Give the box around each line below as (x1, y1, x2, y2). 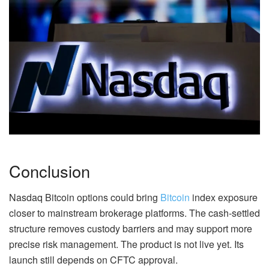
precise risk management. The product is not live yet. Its (9, 237, 244, 252)
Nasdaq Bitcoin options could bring (9, 190, 160, 205)
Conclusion (9, 159, 90, 183)
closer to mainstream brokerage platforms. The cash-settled (9, 206, 260, 220)
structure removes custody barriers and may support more (9, 222, 252, 236)
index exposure (190, 190, 258, 205)
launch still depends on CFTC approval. (9, 253, 178, 267)
